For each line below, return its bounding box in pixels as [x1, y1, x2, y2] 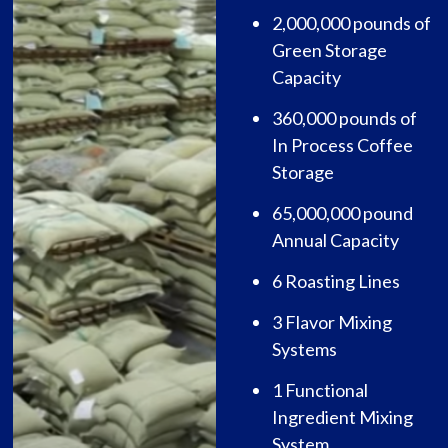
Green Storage [272, 39, 387, 62]
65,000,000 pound [272, 202, 413, 225]
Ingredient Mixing [272, 406, 413, 429]
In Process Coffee [272, 134, 413, 157]
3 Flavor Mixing [272, 311, 392, 334]
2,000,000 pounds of [272, 12, 431, 35]
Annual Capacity [272, 229, 399, 252]
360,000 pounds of [272, 107, 417, 130]
